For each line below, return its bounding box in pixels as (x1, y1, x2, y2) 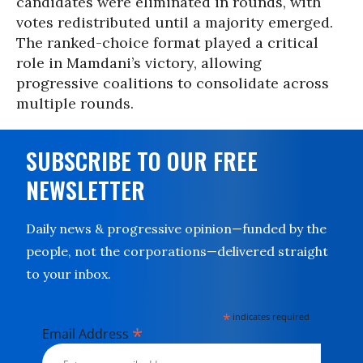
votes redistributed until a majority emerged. (16, 13, 333, 32)
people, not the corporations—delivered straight (26, 243, 328, 259)
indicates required (230, 310, 310, 322)
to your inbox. (26, 266, 111, 282)
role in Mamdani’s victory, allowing (16, 53, 262, 72)
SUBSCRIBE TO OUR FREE (26, 144, 258, 177)
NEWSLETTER (26, 173, 145, 207)
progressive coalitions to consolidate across (16, 74, 329, 92)
